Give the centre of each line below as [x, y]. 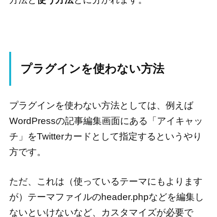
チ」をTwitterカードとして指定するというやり [105, 136]
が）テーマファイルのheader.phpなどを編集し [106, 197]
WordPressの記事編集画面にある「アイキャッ [106, 121]
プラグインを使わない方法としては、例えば [101, 105]
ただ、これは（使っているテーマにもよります [106, 182]
